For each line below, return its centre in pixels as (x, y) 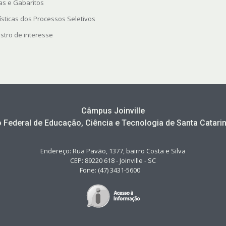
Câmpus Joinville (113, 111)
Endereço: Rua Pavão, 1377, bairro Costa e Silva (113, 151)
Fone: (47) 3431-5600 (113, 170)
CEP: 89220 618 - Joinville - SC (113, 161)
